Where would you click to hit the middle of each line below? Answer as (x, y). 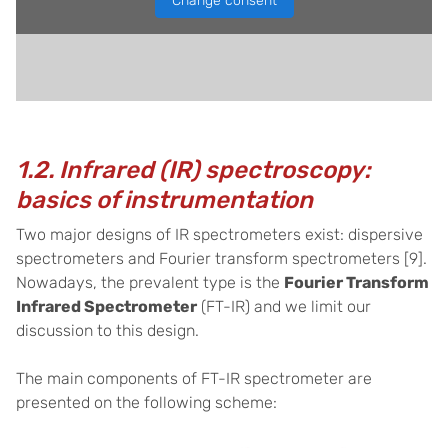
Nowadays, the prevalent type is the (150, 282)
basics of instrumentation (164, 200)
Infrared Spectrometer (106, 306)
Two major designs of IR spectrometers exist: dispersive (219, 234)
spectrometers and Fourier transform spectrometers (208, 258)
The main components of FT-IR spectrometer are (194, 378)
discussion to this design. (107, 330)
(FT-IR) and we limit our (284, 306)
